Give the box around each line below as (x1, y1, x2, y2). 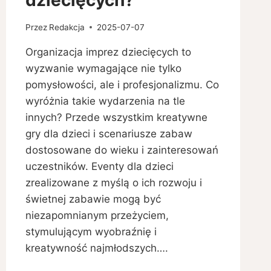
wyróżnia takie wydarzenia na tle (25, 94, 185, 107)
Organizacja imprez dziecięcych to (25, 45, 191, 58)
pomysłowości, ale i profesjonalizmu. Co (25, 78, 219, 91)
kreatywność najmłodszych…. (25, 241, 168, 254)
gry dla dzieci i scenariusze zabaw (25, 127, 192, 140)
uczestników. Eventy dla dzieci (25, 160, 174, 172)
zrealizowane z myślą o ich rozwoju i (25, 176, 202, 189)
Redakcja (48, 22, 85, 32)
